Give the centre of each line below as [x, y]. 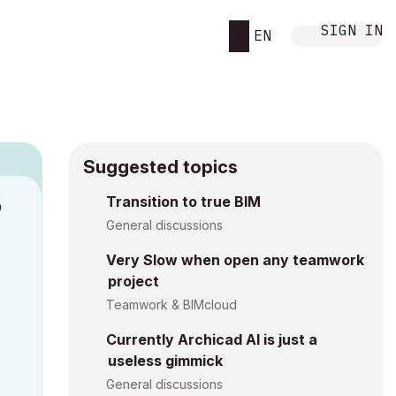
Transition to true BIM [183, 202]
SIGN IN [352, 30]
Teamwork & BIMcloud [171, 305]
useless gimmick [165, 361]
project [133, 281]
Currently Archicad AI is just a [212, 339]
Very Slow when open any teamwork [235, 260]
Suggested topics [160, 167]
